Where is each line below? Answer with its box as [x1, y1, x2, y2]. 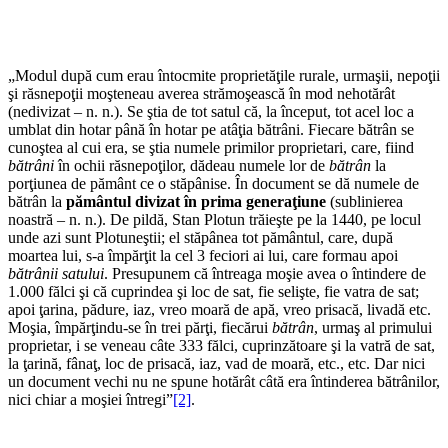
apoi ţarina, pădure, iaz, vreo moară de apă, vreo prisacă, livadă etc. [8, 301, 431, 318]
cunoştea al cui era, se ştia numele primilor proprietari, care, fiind [8, 139, 414, 156]
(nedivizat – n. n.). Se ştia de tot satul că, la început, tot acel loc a [8, 103, 414, 120]
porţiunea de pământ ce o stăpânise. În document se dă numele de [8, 175, 419, 192]
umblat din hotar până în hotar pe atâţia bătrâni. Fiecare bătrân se [8, 121, 414, 138]
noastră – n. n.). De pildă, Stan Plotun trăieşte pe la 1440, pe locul [8, 211, 421, 228]
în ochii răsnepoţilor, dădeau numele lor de [54, 157, 329, 174]
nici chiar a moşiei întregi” [8, 391, 173, 408]
